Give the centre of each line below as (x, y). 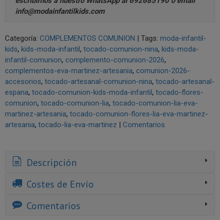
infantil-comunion (33, 60)
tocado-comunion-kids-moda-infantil (92, 93)
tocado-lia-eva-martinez (78, 125)
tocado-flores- (179, 93)
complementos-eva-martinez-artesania (69, 71)
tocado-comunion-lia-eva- (155, 103)
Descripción (50, 162)
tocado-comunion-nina (121, 49)
